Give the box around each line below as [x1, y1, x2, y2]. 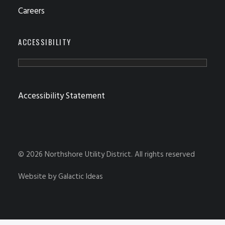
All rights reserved [135, 149, 195, 161]
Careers [18, 5, 45, 18]
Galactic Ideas [58, 171, 103, 183]
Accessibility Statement [18, 89, 105, 103]
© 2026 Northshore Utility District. [18, 149, 135, 161]
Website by [18, 171, 58, 183]
